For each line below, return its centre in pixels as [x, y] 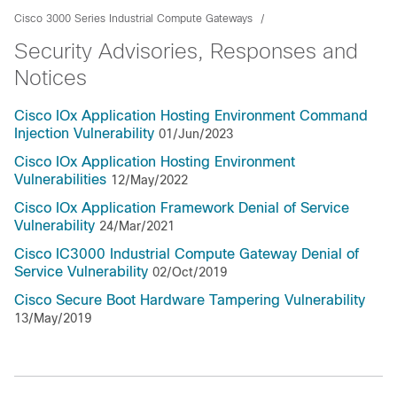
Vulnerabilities [60, 179]
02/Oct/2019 [190, 272]
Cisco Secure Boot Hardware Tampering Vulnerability [190, 300]
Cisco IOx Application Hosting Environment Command [191, 116]
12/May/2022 [149, 180]
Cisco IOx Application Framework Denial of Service [182, 208]
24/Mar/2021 [137, 226]
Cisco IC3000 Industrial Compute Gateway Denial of [187, 254]
